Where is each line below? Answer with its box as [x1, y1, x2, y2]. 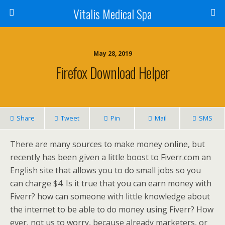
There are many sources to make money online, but [10, 139, 205, 150]
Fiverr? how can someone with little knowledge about [10, 191, 210, 202]
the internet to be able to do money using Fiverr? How [10, 204, 213, 215]
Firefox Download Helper [55, 62, 170, 83]
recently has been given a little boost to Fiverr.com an [10, 152, 211, 163]
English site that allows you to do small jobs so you [10, 165, 201, 176]
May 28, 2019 [93, 49, 132, 58]
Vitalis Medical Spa [73, 5, 152, 23]
